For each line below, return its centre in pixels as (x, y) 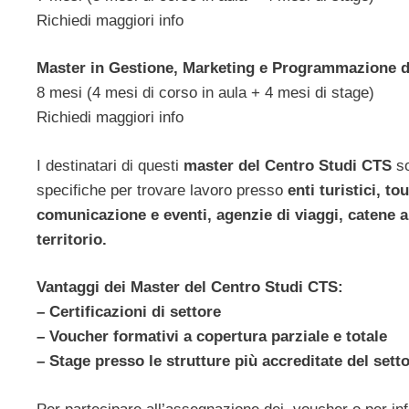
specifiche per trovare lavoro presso (162, 190)
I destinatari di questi (110, 165)
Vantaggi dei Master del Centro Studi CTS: (190, 288)
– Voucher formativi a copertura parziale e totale (212, 337)
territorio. (72, 239)
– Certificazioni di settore (129, 312)
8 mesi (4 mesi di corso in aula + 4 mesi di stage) (205, 93)
